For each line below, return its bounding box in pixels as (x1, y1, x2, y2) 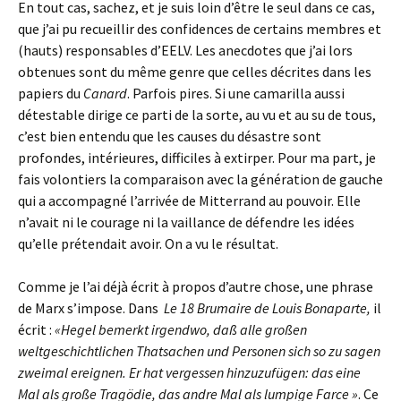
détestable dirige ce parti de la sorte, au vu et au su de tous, (18, 106, 376, 124)
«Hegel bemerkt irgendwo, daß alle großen (55, 320, 307, 338)
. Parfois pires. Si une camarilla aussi (127, 84, 345, 102)
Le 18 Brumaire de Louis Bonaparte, (164, 299, 373, 317)
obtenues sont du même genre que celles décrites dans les (18, 63, 371, 81)
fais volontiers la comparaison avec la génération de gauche (18, 170, 383, 188)
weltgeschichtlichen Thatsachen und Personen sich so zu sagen (18, 342, 380, 360)
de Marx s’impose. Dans (18, 299, 164, 317)
